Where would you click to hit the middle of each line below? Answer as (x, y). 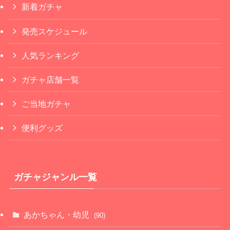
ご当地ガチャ (46, 104)
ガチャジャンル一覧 (55, 177)
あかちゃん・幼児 (58, 214)
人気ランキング (51, 55)
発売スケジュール (55, 31)
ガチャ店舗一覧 (51, 80)
